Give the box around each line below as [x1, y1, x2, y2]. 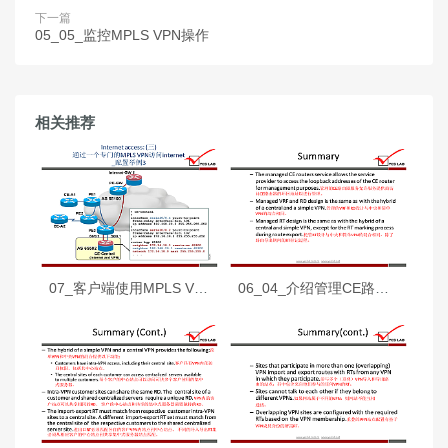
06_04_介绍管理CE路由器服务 [374, 279, 389, 296]
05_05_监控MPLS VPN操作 [35, 27, 209, 43]
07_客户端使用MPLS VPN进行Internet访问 [193, 279, 208, 296]
